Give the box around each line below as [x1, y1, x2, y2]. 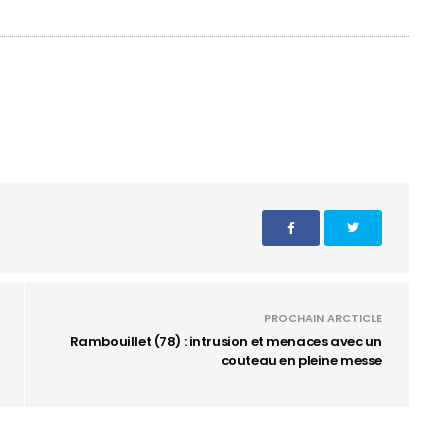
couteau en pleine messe [220, 351, 382, 370]
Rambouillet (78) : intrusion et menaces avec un [69, 332, 382, 351]
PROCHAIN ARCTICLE [264, 310, 382, 326]
